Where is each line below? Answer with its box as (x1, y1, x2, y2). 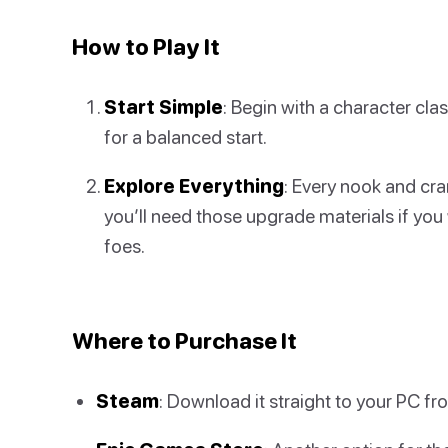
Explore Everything (104, 173, 284, 197)
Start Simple (104, 94, 223, 118)
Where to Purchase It (72, 327, 297, 355)
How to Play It (72, 32, 220, 60)
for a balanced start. (104, 124, 267, 148)
